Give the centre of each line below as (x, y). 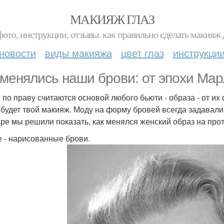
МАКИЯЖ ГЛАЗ (112, 19)
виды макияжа (78, 53)
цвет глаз (142, 53)
